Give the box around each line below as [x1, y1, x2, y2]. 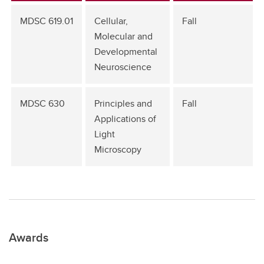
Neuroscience [94, 60, 151, 74]
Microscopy [94, 143, 141, 156]
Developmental [94, 45, 157, 58]
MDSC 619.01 [20, 14, 73, 28]
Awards [9, 229, 48, 246]
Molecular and [94, 29, 153, 43]
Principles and [94, 97, 152, 110]
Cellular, [94, 14, 128, 28]
